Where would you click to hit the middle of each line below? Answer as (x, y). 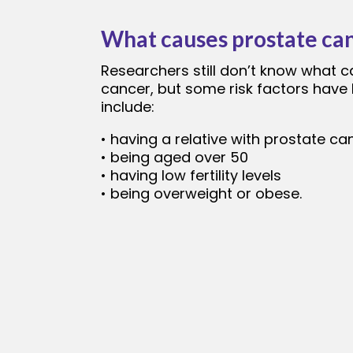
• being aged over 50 (175, 158)
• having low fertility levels (191, 176)
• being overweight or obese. (201, 194)
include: (128, 107)
